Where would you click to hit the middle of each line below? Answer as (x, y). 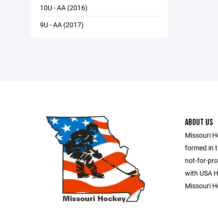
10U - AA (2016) (64, 8)
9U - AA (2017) (62, 25)
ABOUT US (199, 122)
